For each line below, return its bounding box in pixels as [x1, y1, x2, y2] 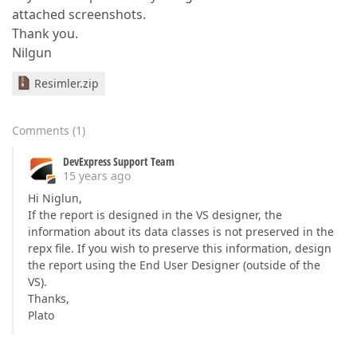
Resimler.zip [34, 76, 99, 91]
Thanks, [28, 291, 69, 306]
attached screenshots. [12, 6, 146, 23]
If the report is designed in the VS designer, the [28, 207, 282, 222]
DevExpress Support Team [63, 154, 175, 169]
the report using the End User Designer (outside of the [28, 257, 320, 273]
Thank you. [12, 25, 78, 42]
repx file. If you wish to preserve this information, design [28, 241, 331, 256]
